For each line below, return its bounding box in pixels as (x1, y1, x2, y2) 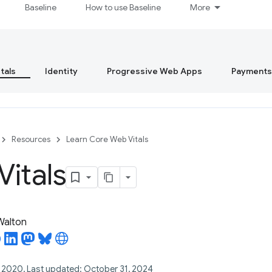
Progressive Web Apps (107, 66, 202, 76)
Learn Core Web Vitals (66, 134, 148, 144)
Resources (12, 134, 50, 144)
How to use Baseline (86, 2, 161, 13)
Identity (45, 66, 78, 76)
